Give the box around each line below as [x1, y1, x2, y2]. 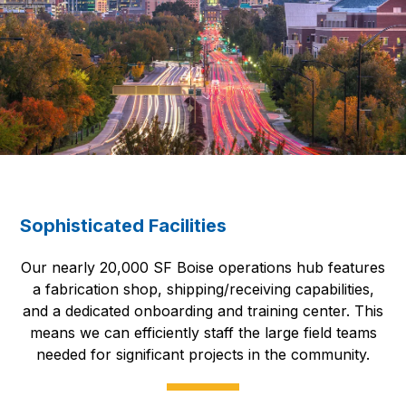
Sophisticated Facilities [20, 214, 227, 237]
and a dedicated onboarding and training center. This [23, 301, 383, 320]
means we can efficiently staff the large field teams [29, 323, 377, 342]
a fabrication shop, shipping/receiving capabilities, [32, 279, 374, 298]
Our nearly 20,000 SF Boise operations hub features [21, 257, 385, 276]
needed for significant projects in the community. [36, 344, 370, 363]
